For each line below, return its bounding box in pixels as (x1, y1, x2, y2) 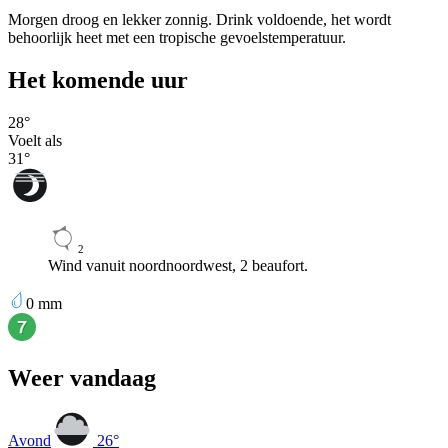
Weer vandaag (8, 365, 156, 392)
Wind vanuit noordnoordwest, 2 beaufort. (48, 257, 308, 275)
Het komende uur (8, 67, 188, 94)
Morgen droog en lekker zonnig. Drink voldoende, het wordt (8, 11, 391, 29)
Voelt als (8, 132, 62, 150)
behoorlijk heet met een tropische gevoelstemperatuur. (8, 29, 346, 47)
